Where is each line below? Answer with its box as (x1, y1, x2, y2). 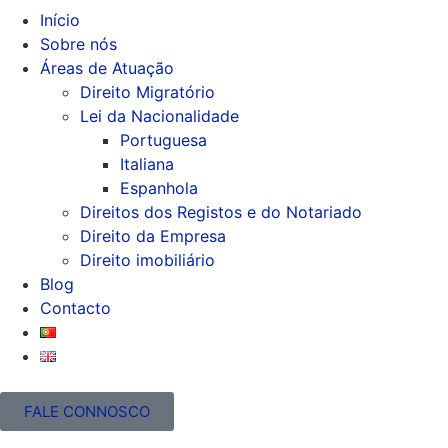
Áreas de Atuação (40, 58, 174, 78)
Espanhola (120, 178, 198, 198)
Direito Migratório (80, 82, 215, 102)
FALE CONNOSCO (24, 402, 150, 421)
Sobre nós (40, 34, 117, 54)
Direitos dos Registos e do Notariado (80, 202, 362, 222)
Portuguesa (120, 130, 207, 150)
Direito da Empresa (80, 226, 226, 246)
